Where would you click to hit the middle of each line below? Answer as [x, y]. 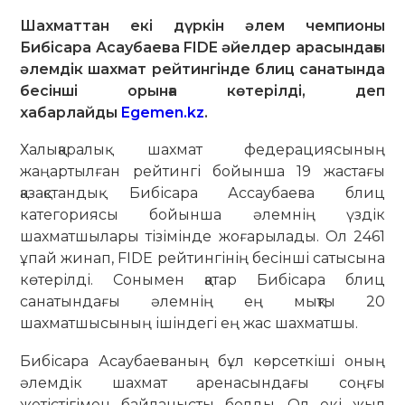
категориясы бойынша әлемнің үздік [202, 215]
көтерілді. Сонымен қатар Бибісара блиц [202, 280]
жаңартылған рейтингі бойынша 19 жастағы [202, 172]
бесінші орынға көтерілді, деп [202, 90]
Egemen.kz [163, 112]
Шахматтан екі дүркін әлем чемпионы [202, 25]
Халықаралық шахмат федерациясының [202, 150]
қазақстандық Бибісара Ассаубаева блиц [202, 193]
